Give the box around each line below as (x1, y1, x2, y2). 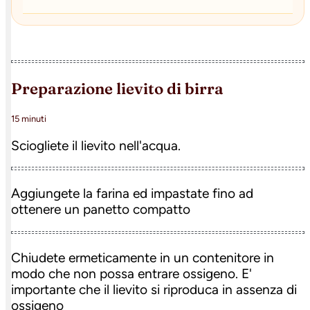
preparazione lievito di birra (22, 78, 224, 98)
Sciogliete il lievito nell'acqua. (11, 138, 181, 154)
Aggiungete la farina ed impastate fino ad (11, 185, 253, 202)
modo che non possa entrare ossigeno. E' (11, 265, 252, 282)
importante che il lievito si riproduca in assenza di (11, 281, 297, 298)
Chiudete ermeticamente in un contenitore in (11, 249, 274, 266)
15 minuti (11, 113, 46, 125)
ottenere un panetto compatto (11, 201, 190, 218)
